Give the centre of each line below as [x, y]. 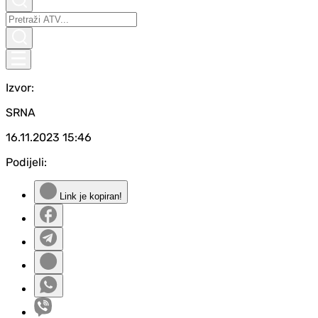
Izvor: [20, 88]
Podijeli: [26, 162]
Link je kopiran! [89, 196]
